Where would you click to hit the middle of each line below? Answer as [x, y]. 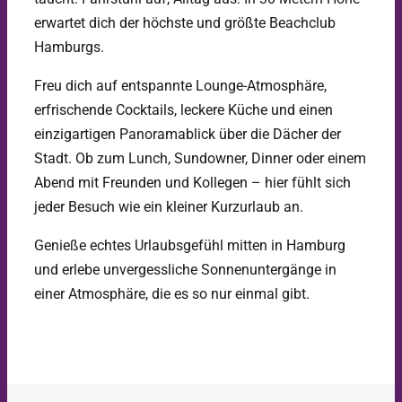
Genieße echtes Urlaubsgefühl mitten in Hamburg [189, 245]
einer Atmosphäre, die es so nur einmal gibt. [171, 293]
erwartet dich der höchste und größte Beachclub [184, 22]
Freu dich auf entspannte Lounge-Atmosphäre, [180, 85]
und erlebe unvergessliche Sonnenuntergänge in [185, 269]
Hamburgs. [69, 47]
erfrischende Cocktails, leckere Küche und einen [183, 109]
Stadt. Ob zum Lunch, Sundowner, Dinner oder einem [200, 158]
